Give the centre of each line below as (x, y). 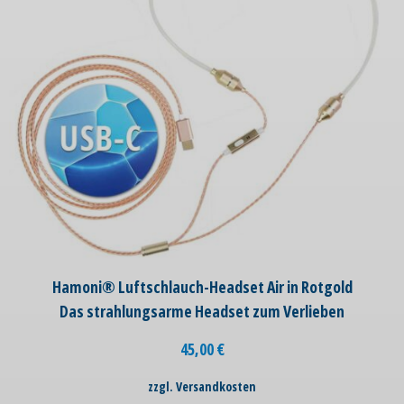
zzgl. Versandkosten (202, 387)
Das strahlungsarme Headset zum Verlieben (202, 312)
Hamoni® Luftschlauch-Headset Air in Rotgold (202, 287)
